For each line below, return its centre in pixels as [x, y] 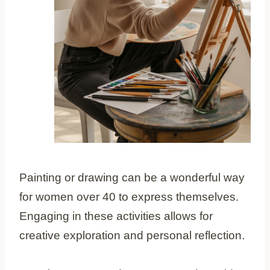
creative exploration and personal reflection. [132, 235]
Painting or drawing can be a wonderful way [132, 177]
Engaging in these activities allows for [116, 216]
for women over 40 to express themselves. [129, 196]
